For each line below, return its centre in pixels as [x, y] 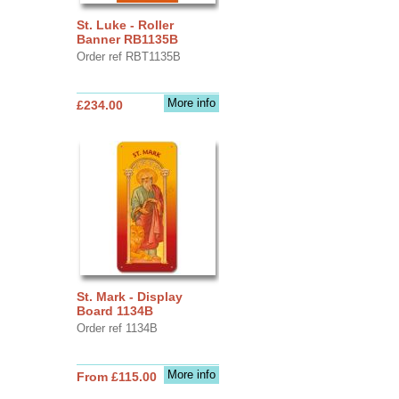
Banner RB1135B [127, 39]
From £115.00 [116, 376]
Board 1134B [114, 310]
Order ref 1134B [117, 328]
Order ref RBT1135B [128, 56]
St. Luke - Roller [125, 24]
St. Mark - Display [129, 296]
